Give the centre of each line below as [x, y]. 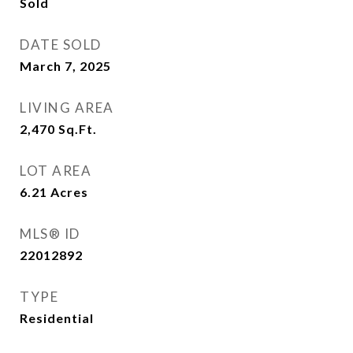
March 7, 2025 [65, 66]
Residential [57, 318]
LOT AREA [56, 171]
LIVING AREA [67, 108]
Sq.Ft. [78, 129]
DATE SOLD [61, 45]
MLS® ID [50, 234]
